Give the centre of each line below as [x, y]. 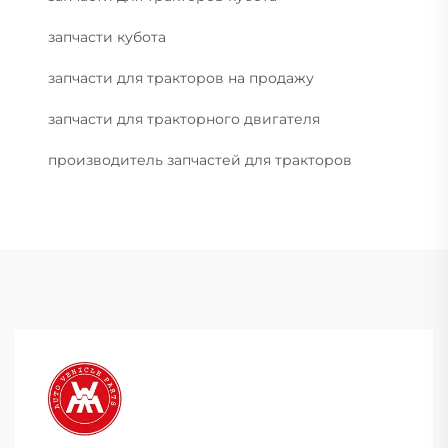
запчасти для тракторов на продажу [181, 78]
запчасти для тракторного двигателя [184, 119]
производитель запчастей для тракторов [200, 160]
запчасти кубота [107, 37]
